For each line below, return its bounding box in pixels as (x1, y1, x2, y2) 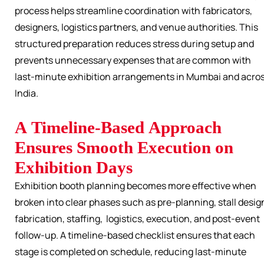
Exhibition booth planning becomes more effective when (15, 179, 256, 193)
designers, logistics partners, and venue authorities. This (15, 21, 258, 34)
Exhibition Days (15, 158, 133, 177)
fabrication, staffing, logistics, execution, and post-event (15, 212, 260, 226)
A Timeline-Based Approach (15, 118, 222, 137)
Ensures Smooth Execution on (15, 138, 233, 157)
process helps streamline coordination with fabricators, (15, 4, 252, 18)
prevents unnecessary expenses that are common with (15, 54, 251, 67)
